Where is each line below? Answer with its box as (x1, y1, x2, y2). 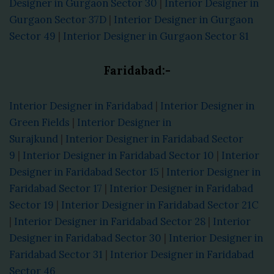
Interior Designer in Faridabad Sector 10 (23, 148, 214, 161)
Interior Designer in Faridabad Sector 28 (14, 214, 206, 228)
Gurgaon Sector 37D (9, 12, 106, 26)
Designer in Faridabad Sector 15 (9, 165, 159, 178)
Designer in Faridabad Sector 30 (9, 231, 161, 244)
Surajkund (9, 131, 58, 145)
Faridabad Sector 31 (9, 247, 103, 261)
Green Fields (9, 115, 70, 128)
